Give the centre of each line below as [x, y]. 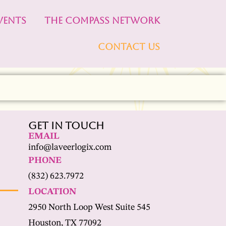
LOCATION [52, 192]
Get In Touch [66, 126]
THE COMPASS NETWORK [102, 20]
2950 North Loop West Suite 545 [89, 207]
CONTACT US [129, 47]
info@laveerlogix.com [70, 147]
